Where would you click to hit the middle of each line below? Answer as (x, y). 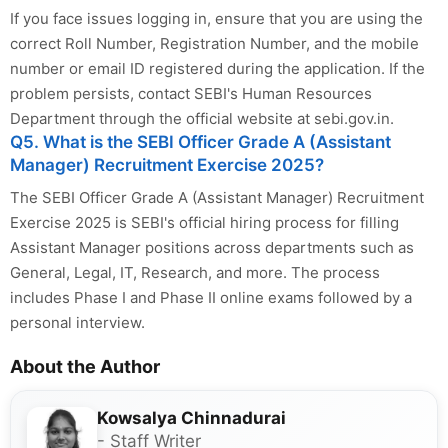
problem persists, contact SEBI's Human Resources (191, 93)
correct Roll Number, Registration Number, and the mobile (214, 43)
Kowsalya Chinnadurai (191, 417)
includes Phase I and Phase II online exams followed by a (211, 297)
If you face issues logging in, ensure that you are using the (216, 18)
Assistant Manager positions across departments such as (212, 247)
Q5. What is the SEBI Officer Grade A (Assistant (200, 141)
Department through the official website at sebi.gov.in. (202, 118)
